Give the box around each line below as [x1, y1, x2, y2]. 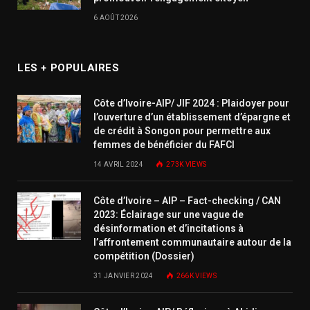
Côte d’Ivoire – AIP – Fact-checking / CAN [93, 194, 281, 206]
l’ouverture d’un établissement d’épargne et [93, 111, 291, 122]
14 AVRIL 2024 [93, 160, 143, 168]
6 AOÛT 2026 [93, 13, 138, 21]
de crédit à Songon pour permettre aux [93, 125, 271, 136]
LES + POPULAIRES [17, 61, 120, 74]
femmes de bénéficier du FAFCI [93, 138, 235, 150]
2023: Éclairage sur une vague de [93, 208, 244, 220]
